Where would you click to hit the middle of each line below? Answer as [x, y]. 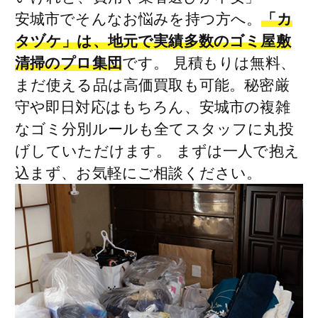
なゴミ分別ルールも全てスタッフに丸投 [154, 128]
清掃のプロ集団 [68, 62]
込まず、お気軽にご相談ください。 [138, 172]
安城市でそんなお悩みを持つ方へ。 [138, 18]
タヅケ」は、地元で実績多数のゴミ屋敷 [153, 40]
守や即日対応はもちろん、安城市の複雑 [152, 106]
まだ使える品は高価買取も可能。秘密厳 [152, 84]
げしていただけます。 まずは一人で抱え [157, 150]
